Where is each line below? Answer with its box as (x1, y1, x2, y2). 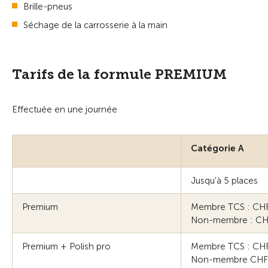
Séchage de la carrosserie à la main (23, 19, 167, 31)
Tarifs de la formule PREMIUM (12, 65, 227, 83)
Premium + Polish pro (22, 240, 111, 252)
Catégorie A (191, 142, 244, 154)
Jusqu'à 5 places (191, 175, 258, 186)
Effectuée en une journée (12, 103, 117, 115)
